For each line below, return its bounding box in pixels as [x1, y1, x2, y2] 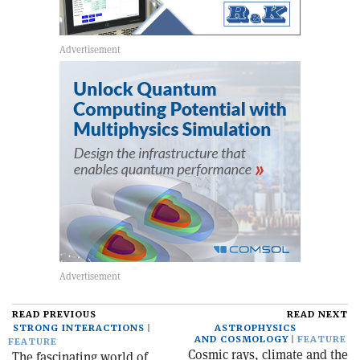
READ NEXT [287, 308, 348, 321]
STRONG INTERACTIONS [13, 321, 145, 334]
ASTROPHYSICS [215, 321, 297, 334]
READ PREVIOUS [12, 308, 96, 321]
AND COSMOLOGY [194, 333, 288, 346]
